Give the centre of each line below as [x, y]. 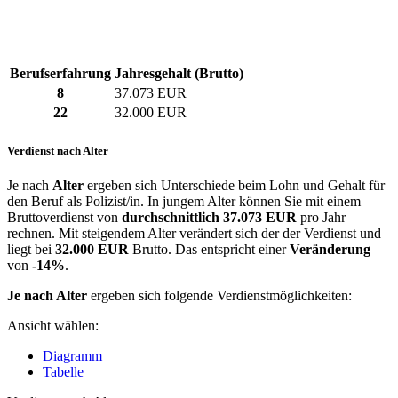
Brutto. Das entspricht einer [211, 249]
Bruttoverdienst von [64, 217]
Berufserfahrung [60, 74]
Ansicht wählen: [53, 325]
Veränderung [330, 249]
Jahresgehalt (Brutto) [179, 74]
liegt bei [31, 249]
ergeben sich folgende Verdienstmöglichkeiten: [219, 295]
